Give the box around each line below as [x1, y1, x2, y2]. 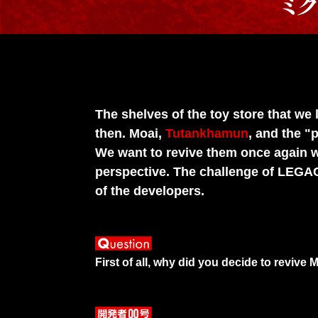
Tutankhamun [165, 126, 249, 141]
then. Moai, [95, 126, 166, 141]
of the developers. [95, 183, 205, 198]
